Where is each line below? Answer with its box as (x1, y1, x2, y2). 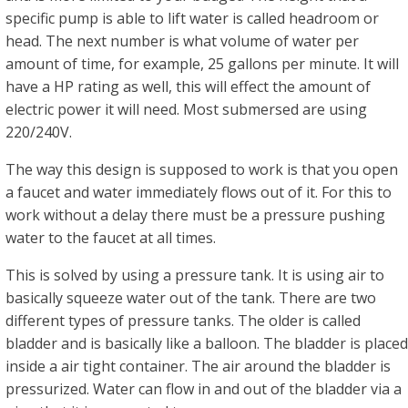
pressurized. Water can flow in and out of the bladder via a (5, 379, 402, 399)
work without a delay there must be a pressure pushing (5, 205, 385, 225)
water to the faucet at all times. (5, 228, 216, 248)
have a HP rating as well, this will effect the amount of (5, 76, 371, 97)
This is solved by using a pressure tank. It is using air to (5, 265, 384, 285)
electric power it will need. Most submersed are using (5, 99, 367, 119)
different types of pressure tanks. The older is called (5, 311, 361, 331)
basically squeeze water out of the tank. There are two (5, 288, 376, 308)
